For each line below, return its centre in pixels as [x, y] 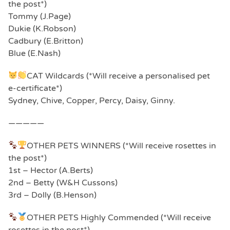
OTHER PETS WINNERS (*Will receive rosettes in [122, 146]
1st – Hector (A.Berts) [51, 170]
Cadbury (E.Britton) [46, 41]
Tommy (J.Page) [40, 16]
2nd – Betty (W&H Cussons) [63, 183]
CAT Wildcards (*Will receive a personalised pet [119, 76]
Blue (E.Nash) [34, 53]
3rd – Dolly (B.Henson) [52, 195]
